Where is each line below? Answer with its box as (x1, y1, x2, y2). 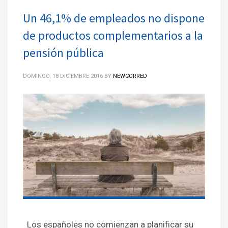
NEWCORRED (113, 72, 147, 79)
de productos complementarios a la (23, 27, 203, 43)
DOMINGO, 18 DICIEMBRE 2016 (23, 72, 103, 79)
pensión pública (23, 44, 104, 61)
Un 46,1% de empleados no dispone (23, 10, 205, 26)
